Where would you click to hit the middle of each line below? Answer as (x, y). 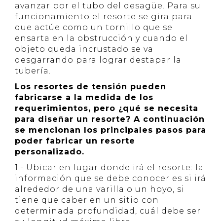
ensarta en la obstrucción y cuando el (101, 38)
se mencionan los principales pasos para (110, 130)
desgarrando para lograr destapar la (98, 60)
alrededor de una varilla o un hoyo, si (100, 189)
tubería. (33, 71)
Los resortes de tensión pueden (91, 87)
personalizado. (50, 152)
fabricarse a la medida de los (84, 97)
